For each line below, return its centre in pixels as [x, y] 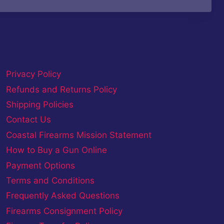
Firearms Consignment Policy [64, 211]
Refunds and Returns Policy [61, 90]
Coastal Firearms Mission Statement [78, 135]
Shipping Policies [39, 105]
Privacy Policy [33, 74]
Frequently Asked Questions [62, 196]
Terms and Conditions [50, 181]
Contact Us [28, 120]
